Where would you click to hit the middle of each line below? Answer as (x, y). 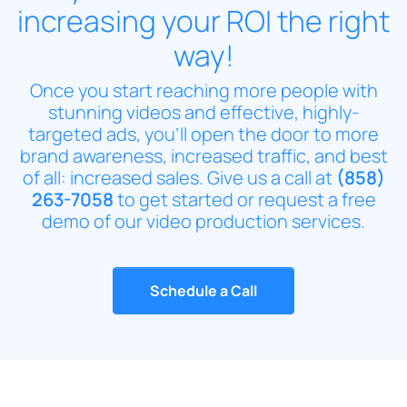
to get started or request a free (244, 199)
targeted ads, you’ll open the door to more (203, 134)
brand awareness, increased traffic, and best (203, 155)
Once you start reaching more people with (203, 90)
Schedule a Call (203, 290)
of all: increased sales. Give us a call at (179, 177)
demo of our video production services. (203, 221)
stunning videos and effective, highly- (203, 112)
